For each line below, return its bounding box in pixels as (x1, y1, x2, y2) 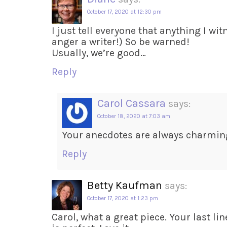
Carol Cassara (97, 96, 166, 110)
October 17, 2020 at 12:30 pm (87, 8, 162, 15)
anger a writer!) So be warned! (52, 35, 190, 48)
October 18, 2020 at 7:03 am (97, 112, 170, 120)
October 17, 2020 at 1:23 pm (87, 195, 158, 202)
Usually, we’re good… (52, 47, 146, 59)
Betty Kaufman (87, 178, 162, 192)
